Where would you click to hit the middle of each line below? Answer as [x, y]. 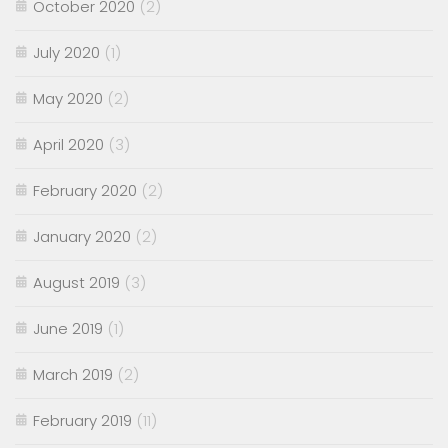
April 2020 [68, 144]
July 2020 [66, 52]
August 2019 [76, 282]
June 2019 [68, 328]
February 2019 [82, 420]
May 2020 [68, 98]
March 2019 [73, 374]
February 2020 [85, 190]
